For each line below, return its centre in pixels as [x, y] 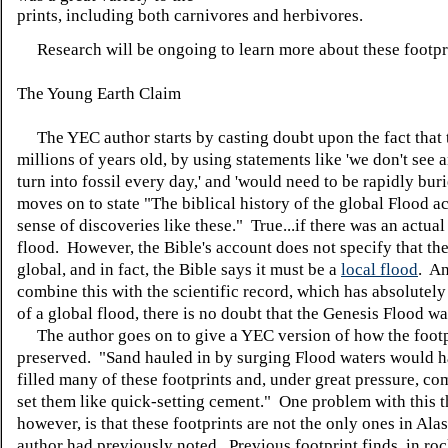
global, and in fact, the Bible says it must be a [179, 269]
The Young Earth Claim [99, 93]
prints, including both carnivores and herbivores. [190, 15]
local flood [379, 269]
